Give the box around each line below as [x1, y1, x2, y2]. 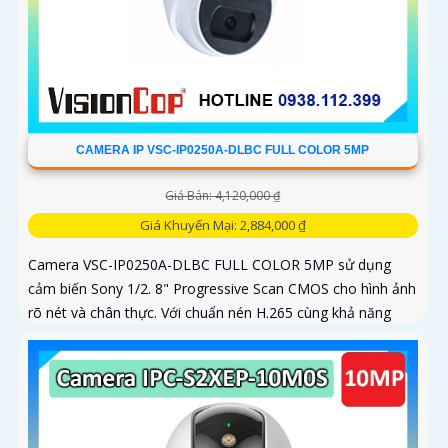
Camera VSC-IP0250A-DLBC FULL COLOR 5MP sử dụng [28, 254, 391, 274]
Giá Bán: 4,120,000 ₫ [165, 186, 281, 204]
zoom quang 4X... [28, 326, 139, 346]
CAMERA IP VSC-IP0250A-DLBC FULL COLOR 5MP [76, 142, 370, 157]
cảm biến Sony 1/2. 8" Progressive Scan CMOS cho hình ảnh [28, 278, 416, 298]
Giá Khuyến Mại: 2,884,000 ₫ [139, 215, 306, 234]
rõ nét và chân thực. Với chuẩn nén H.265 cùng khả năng [28, 302, 391, 322]
